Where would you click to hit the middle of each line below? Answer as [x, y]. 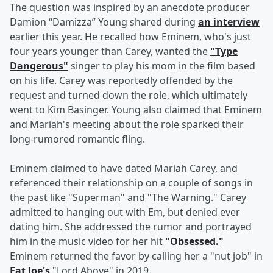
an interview [229, 22]
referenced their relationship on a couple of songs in [131, 183]
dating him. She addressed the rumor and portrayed [131, 227]
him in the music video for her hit [87, 242]
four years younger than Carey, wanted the [110, 51]
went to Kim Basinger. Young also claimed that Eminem [136, 110]
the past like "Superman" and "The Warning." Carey [128, 198]
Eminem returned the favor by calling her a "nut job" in [136, 256]
